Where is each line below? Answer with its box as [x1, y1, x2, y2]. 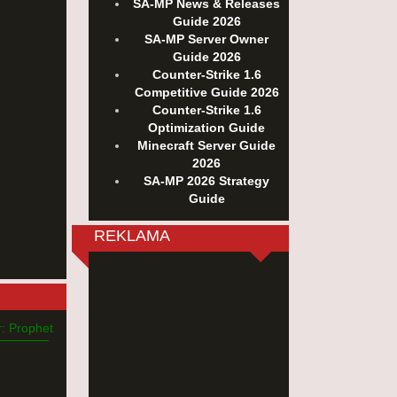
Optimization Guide [148, 121, 265, 135]
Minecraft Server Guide [137, 138, 276, 152]
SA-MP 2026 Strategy [144, 174, 269, 188]
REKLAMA [94, 227, 170, 245]
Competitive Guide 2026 [134, 85, 279, 99]
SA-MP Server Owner [144, 32, 269, 46]
